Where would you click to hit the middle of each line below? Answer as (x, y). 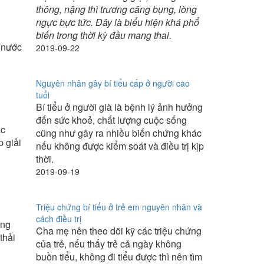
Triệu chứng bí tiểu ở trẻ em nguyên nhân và (119, 207)
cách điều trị (59, 219)
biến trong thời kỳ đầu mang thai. (104, 35)
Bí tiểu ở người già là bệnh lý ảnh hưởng (119, 107)
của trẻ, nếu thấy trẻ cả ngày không (109, 244)
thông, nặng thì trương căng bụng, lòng (116, 9)
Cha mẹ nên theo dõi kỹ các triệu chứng (119, 231)
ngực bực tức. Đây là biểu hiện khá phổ (118, 22)
